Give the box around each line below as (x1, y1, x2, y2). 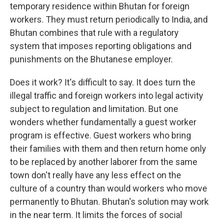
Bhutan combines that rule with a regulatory (10, 27, 179, 38)
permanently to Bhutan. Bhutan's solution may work (10, 196, 209, 207)
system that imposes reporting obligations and (10, 41, 192, 51)
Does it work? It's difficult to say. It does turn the (10, 77, 195, 87)
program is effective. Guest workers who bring (10, 130, 191, 140)
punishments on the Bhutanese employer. (10, 54, 173, 64)
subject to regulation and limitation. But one (10, 104, 178, 114)
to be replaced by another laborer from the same (10, 157, 197, 167)
